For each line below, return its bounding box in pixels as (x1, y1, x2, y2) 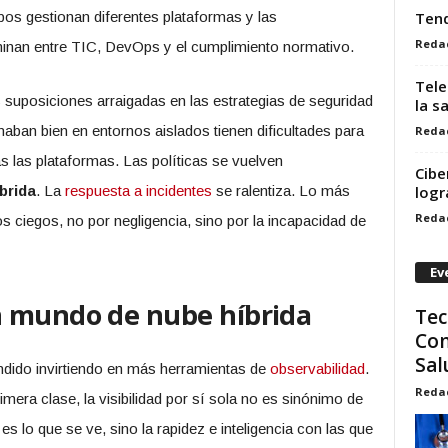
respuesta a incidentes (64, 182, 212, 199)
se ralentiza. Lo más (211, 182, 350, 199)
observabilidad (269, 360, 365, 377)
